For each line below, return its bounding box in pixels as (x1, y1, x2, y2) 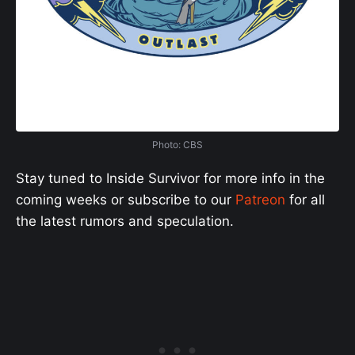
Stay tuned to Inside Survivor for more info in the (16, 170, 325, 186)
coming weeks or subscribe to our (16, 191, 235, 208)
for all (285, 191, 325, 208)
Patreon (235, 191, 285, 208)
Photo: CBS (152, 138, 203, 151)
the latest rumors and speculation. (16, 212, 234, 229)
